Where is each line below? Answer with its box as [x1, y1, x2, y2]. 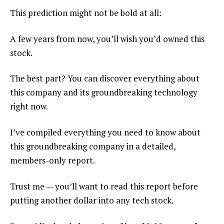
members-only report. [10, 154, 95, 166]
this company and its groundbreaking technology [10, 86, 197, 98]
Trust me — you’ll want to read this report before [10, 180, 198, 192]
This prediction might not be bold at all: [10, 6, 161, 18]
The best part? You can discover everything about [10, 72, 199, 84]
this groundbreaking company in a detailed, [10, 140, 175, 152]
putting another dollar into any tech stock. [10, 194, 173, 206]
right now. [10, 100, 48, 112]
